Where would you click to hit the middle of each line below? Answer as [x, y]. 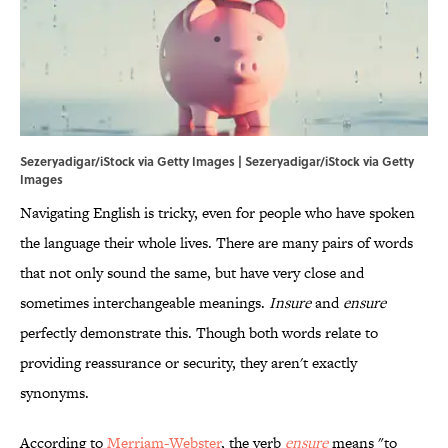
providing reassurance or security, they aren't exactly [188, 363]
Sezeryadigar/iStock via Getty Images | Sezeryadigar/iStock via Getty [217, 161]
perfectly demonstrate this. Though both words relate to [199, 333]
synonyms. [54, 393]
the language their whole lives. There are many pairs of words [216, 243]
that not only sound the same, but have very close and [192, 273]
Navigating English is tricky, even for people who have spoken [217, 213]
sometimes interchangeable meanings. [144, 303]
